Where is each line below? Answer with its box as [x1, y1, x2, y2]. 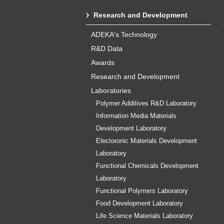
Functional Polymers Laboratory [96, 187, 188, 194]
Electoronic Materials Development [96, 137, 197, 144]
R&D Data [91, 44, 122, 52]
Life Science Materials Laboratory [96, 212, 193, 219]
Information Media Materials [96, 112, 176, 119]
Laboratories [91, 86, 131, 94]
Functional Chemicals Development [96, 162, 198, 169]
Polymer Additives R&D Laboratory [96, 100, 196, 107]
